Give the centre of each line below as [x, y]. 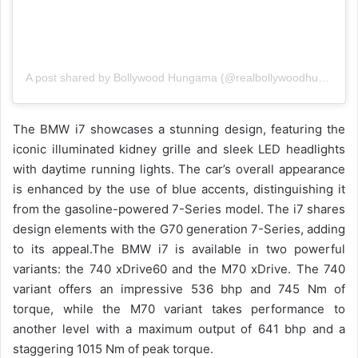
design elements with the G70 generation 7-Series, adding [179, 229]
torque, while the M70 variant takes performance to [179, 309]
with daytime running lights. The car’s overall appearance [179, 169]
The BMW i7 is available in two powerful [219, 249]
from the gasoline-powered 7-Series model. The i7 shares [179, 209]
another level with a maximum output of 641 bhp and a [179, 329]
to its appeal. [52, 249]
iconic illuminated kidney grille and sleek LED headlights [179, 149]
